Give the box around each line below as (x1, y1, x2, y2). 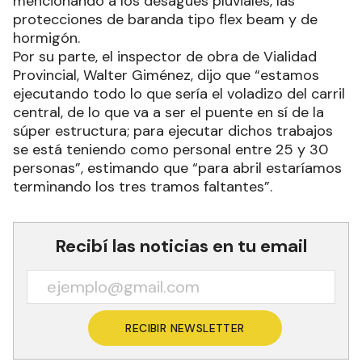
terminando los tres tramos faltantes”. (13, 176, 284, 196)
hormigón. (13, 27, 88, 48)
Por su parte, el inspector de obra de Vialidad (13, 46, 317, 66)
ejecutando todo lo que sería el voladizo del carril (13, 83, 345, 103)
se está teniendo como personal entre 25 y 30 (13, 139, 328, 159)
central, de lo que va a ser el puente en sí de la (13, 102, 324, 122)
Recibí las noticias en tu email (55, 234, 307, 258)
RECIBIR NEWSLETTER (125, 320, 245, 335)
